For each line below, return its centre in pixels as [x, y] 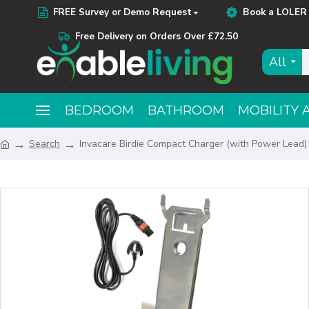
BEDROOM [99, 110]
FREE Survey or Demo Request [122, 12]
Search [44, 144]
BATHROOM [186, 110]
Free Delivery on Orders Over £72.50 [157, 36]
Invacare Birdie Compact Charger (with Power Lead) [193, 144]
